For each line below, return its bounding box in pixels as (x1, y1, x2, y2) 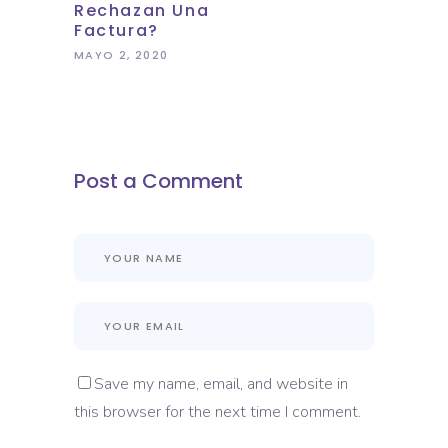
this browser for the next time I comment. (74, 400, 361, 423)
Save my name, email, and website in (94, 372, 348, 395)
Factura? (74, 18, 159, 42)
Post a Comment (74, 166, 243, 195)
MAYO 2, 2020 (74, 46, 169, 63)
